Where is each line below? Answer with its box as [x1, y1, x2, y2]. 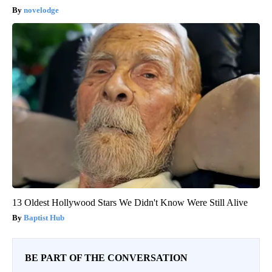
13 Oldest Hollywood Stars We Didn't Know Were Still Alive [12, 197, 248, 208]
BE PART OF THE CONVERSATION [25, 253, 188, 263]
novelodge [24, 5, 59, 15]
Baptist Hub [24, 213, 64, 223]
